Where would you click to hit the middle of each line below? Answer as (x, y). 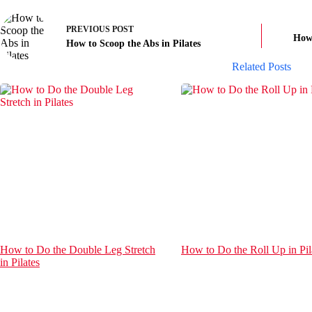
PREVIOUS (89, 30)
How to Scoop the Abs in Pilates (133, 44)
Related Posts (261, 66)
